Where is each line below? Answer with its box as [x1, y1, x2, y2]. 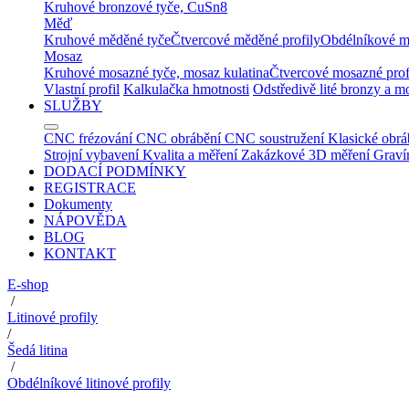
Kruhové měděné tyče [44, 32, 171, 47]
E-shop [7, 277, 48, 292]
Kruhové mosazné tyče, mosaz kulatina [44, 65, 269, 80]
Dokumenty [44, 196, 112, 212]
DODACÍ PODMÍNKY [44, 163, 186, 179]
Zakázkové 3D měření [241, 147, 370, 163]
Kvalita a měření [142, 147, 237, 163]
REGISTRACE [44, 180, 136, 195]
